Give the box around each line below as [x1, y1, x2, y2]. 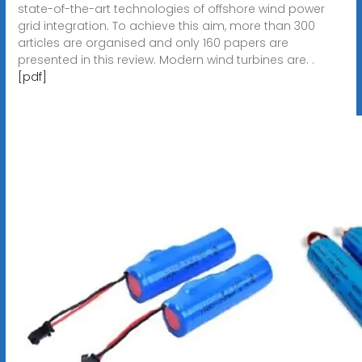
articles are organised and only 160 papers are [17, 34, 288, 51]
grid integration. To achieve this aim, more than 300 [17, 17, 315, 34]
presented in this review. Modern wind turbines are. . [17, 51, 314, 68]
